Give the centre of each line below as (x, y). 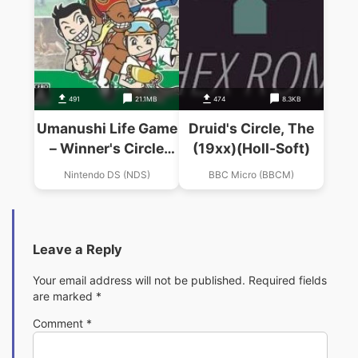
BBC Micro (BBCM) (251, 175)
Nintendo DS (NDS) (107, 175)
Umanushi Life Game (107, 129)
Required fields (288, 280)
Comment (60, 323)
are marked (64, 296)
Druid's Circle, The (251, 129)
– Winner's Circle (107, 149)
